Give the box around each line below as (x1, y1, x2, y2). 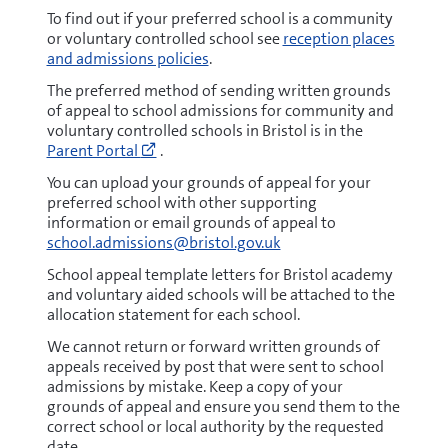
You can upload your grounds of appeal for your (46, 172, 371, 193)
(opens (156, 189, 204, 210)
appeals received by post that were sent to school (46, 356, 384, 377)
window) (156, 229, 219, 250)
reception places (282, 28, 395, 49)
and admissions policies (46, 48, 209, 69)
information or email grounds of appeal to (46, 212, 336, 233)
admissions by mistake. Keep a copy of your (46, 376, 343, 397)
